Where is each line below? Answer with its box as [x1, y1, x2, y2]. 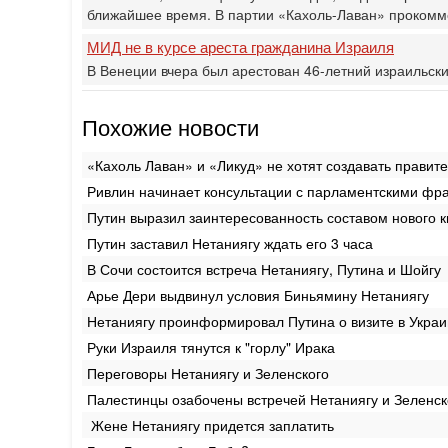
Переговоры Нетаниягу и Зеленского [87, 362, 329, 383]
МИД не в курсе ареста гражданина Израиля [87, 35, 394, 57]
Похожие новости [82, 110, 259, 142]
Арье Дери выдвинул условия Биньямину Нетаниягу [87, 284, 429, 305]
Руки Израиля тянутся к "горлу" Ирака [87, 336, 335, 357]
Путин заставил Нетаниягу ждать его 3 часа [87, 232, 373, 253]
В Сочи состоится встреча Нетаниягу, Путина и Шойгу [87, 258, 441, 279]
